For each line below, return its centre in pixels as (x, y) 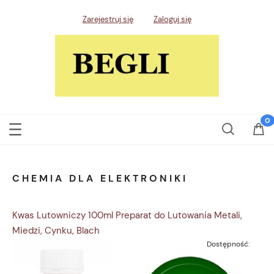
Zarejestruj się (108, 20)
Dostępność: (228, 244)
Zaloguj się (172, 20)
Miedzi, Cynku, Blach (56, 231)
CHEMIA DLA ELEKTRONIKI (100, 179)
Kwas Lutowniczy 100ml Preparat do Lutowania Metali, (127, 216)
